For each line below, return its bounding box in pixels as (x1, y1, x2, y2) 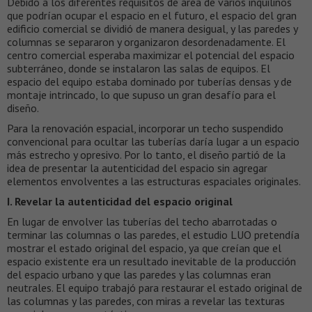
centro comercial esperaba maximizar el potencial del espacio (7, 48, 295, 63)
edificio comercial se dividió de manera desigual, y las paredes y (7, 22, 297, 36)
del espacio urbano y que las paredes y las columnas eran (7, 267, 271, 282)
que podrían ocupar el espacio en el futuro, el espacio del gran (7, 8, 297, 23)
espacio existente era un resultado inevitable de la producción (7, 254, 296, 269)
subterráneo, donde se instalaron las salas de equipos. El (7, 61, 270, 76)
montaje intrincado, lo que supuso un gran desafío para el (7, 88, 276, 102)
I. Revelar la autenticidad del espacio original (7, 194, 233, 209)
